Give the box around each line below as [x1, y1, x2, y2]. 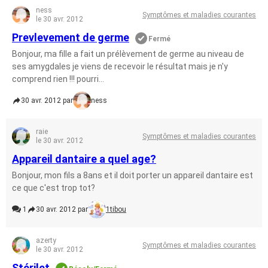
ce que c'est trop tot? [12, 183, 95, 193]
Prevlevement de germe [12, 31, 129, 44]
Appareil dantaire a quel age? [12, 153, 156, 165]
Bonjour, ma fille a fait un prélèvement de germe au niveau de [12, 49, 244, 59]
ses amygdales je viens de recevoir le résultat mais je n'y [12, 62, 228, 71]
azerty [36, 236, 56, 245]
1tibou [106, 205, 126, 214]
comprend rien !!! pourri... [12, 74, 104, 84]
